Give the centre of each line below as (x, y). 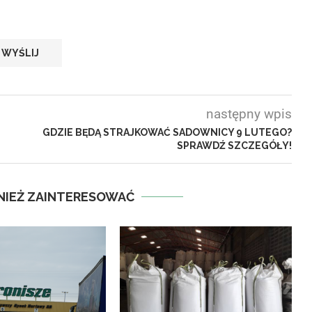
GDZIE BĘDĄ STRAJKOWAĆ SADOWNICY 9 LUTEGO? (167, 132)
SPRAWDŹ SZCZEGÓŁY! (234, 145)
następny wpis (249, 114)
